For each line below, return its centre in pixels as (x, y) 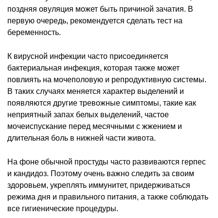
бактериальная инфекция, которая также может (93, 68)
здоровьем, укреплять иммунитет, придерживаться (99, 185)
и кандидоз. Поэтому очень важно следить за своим (101, 173)
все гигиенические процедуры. (63, 208)
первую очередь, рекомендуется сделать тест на (95, 20)
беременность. (34, 32)
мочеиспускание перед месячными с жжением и (95, 126)
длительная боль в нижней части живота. (82, 138)
